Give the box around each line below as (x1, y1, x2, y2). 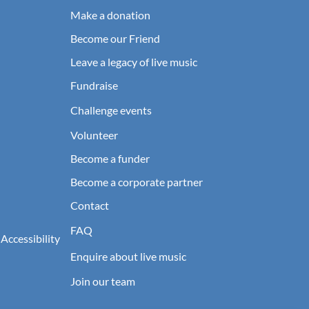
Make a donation (70, 8, 150, 21)
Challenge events (70, 103, 152, 117)
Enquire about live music (70, 249, 186, 263)
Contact (70, 198, 109, 212)
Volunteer (70, 128, 118, 141)
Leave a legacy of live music (70, 54, 197, 68)
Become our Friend (70, 31, 160, 45)
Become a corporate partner (70, 175, 203, 188)
